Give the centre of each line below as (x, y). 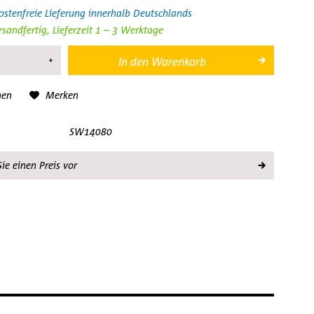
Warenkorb (179, 62)
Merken (62, 95)
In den (134, 62)
